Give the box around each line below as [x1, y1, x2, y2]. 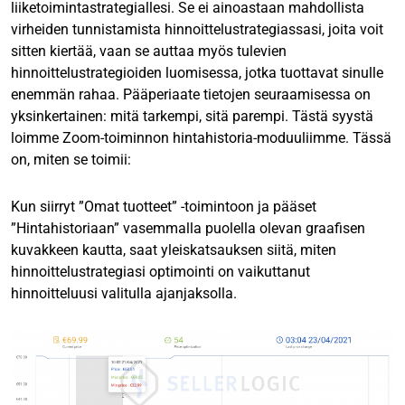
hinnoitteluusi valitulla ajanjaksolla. [11, 285, 237, 303]
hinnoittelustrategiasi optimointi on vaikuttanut [11, 263, 310, 281]
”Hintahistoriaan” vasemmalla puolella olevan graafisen [11, 220, 365, 238]
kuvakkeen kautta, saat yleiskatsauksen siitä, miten [11, 241, 336, 259]
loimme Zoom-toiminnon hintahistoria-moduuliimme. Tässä [11, 129, 391, 147]
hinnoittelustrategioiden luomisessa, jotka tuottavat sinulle [11, 64, 383, 82]
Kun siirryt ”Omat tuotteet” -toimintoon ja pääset [11, 198, 316, 216]
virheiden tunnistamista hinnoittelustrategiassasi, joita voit [11, 21, 383, 39]
